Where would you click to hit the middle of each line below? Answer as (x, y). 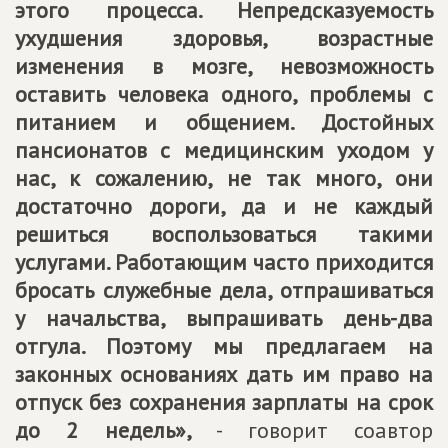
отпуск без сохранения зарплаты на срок (224, 402)
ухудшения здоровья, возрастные (224, 38)
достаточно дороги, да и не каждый (224, 206)
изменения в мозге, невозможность (224, 66)
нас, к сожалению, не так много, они (224, 178)
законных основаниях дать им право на (224, 374)
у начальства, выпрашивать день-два (224, 318)
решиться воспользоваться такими (224, 234)
